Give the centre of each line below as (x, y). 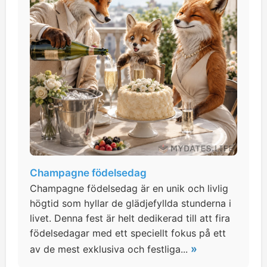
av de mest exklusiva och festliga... (110, 249)
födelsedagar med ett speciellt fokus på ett (128, 233)
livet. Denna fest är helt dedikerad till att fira (130, 218)
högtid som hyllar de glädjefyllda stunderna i (131, 203)
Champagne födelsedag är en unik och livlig (129, 188)
